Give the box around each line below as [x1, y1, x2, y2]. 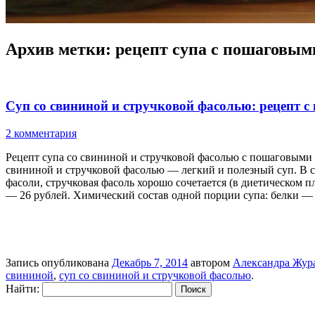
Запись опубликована [6, 257, 112, 269]
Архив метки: [6, 39, 115, 58]
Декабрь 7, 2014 [112, 257, 188, 269]
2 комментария [6, 127, 77, 140]
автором [188, 257, 233, 269]
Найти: [6, 283, 39, 295]
